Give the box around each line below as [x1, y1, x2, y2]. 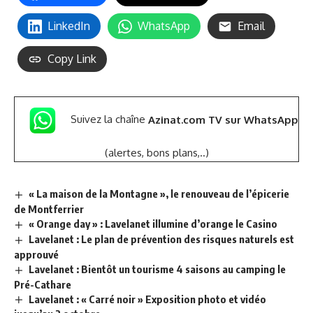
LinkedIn [48, 19, 90, 34]
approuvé [14, 247, 59, 261]
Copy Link [48, 52, 96, 66]
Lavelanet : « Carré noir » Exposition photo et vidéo [29, 292, 267, 305]
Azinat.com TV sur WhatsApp [148, 112, 298, 126]
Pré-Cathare [14, 277, 71, 291]
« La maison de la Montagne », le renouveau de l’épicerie [29, 187, 290, 200]
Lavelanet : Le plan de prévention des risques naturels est [29, 232, 295, 245]
